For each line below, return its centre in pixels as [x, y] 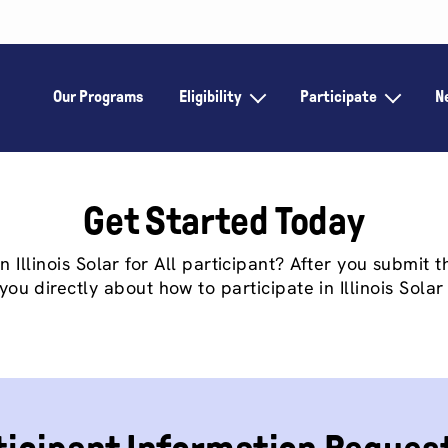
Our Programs [98, 96]
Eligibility [210, 96]
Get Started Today [224, 221]
